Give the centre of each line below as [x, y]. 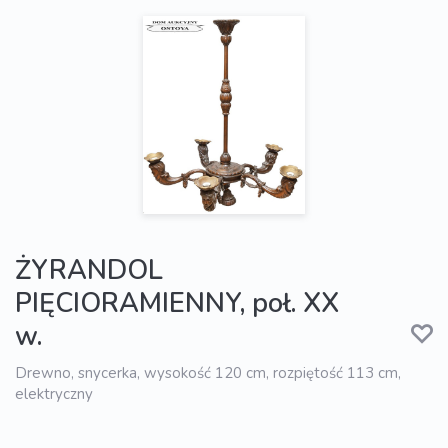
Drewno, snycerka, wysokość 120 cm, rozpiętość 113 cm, [208, 373]
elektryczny [54, 394]
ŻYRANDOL [89, 271]
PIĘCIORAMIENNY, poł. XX [177, 304]
